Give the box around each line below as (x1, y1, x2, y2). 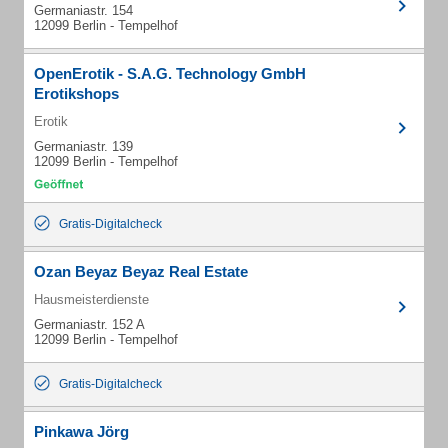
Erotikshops (34, 85, 119, 102)
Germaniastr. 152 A (34, 317, 145, 332)
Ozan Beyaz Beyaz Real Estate (34, 263, 248, 280)
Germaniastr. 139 (34, 139, 133, 154)
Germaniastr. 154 (34, 3, 133, 18)
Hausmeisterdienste (34, 292, 149, 307)
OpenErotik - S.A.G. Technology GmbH (34, 65, 306, 82)
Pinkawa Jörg (34, 423, 129, 440)
